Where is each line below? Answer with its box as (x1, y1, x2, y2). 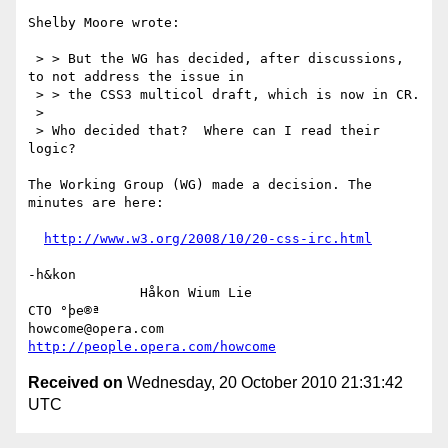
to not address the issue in (28, 69, 244, 85)
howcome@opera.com (164, 321, 308, 337)
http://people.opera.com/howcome (28, 339, 276, 355)
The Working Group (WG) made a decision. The (28, 177, 372, 193)
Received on (28, 374, 123, 392)
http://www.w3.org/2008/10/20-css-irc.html (44, 231, 372, 247)
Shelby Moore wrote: (28, 15, 180, 31)
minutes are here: (28, 195, 164, 211)
